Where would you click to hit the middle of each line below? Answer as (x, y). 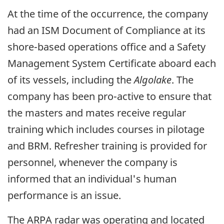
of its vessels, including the (71, 79)
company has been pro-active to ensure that (109, 96)
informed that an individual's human (92, 178)
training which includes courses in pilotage (106, 129)
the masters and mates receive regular (97, 112)
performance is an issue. (64, 195)
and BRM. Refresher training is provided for (107, 145)
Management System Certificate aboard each (112, 63)
